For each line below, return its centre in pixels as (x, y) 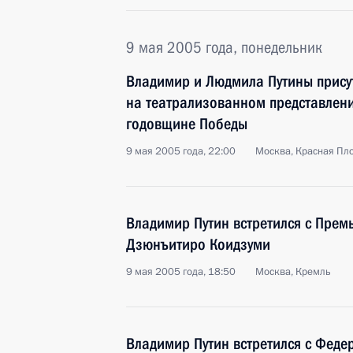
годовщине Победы (187, 124)
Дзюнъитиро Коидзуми (198, 244)
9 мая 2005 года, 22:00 (181, 151)
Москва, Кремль (293, 272)
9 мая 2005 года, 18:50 (181, 272)
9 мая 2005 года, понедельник (224, 47)
